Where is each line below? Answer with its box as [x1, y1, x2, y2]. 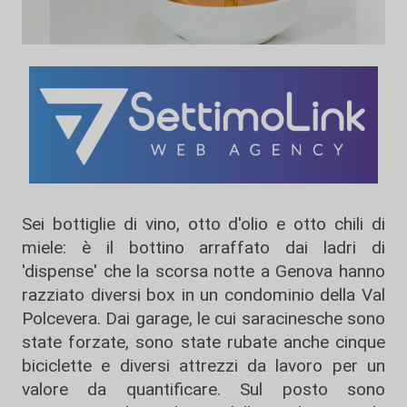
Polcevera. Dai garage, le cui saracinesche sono [22, 308, 385, 330]
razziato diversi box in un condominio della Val [22, 284, 385, 306]
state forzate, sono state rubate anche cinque [22, 332, 385, 353]
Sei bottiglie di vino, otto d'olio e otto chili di [22, 213, 385, 235]
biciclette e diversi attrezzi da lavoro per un [22, 355, 385, 377]
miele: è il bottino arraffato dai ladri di [22, 237, 385, 259]
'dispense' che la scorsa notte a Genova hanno [22, 261, 385, 283]
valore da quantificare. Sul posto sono [22, 379, 385, 401]
